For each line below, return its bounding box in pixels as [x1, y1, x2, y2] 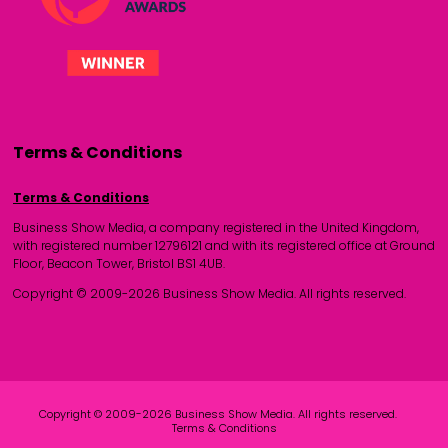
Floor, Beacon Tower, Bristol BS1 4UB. [13, 254, 225, 272]
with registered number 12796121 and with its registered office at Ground [13, 236, 435, 254]
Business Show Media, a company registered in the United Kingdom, [13, 218, 419, 236]
